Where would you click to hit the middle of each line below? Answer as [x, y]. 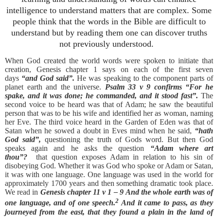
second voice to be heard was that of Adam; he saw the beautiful [109, 105]
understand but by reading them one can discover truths [109, 33]
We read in [23, 192]
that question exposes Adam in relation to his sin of [125, 157]
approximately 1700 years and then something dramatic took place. [109, 183]
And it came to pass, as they [167, 203]
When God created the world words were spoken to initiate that [109, 61]
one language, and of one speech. [60, 203]
